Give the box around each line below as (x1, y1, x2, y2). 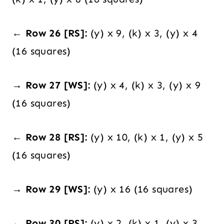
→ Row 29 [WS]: (12, 183, 90, 195)
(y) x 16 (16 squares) (90, 183, 193, 195)
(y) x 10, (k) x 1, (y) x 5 (87, 131, 203, 143)
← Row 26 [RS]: (12, 27, 87, 39)
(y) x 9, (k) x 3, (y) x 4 (87, 27, 198, 39)
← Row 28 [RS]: (12, 131, 87, 143)
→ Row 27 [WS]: (12, 79, 90, 91)
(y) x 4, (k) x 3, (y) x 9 (90, 79, 201, 91)
